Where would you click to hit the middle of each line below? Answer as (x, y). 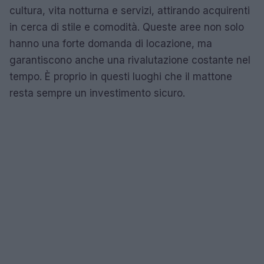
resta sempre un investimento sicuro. (97, 93)
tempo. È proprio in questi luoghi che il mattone (121, 76)
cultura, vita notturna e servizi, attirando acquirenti (130, 10)
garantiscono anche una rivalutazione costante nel (130, 60)
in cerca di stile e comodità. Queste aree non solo (127, 27)
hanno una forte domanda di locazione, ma (111, 43)
